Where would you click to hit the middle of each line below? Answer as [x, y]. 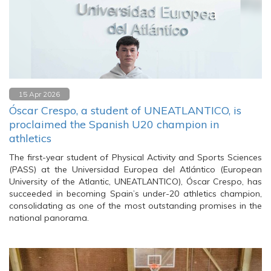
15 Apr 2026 [39, 94]
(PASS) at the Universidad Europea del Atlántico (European [135, 169]
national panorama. [49, 218]
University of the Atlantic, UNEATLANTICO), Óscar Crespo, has [135, 181]
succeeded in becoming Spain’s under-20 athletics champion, [135, 194]
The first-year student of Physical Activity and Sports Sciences [135, 157]
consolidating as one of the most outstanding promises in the [135, 206]
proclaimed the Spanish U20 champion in [114, 124]
